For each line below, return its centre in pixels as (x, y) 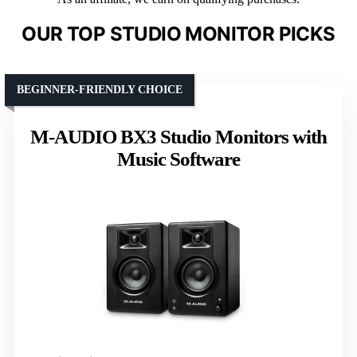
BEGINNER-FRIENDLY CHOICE (100, 89)
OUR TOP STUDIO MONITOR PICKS (178, 33)
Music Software (178, 159)
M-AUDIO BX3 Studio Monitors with (178, 136)
